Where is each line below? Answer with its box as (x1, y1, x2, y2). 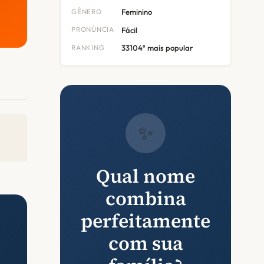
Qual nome (96, 163, 195, 189)
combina (105, 185, 186, 212)
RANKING (71, 43, 105, 52)
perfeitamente (81, 207, 210, 234)
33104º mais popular (121, 43, 193, 53)
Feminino (121, 6, 152, 16)
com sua (108, 230, 183, 256)
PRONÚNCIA (71, 25, 114, 34)
